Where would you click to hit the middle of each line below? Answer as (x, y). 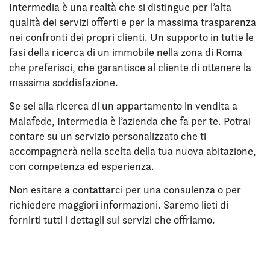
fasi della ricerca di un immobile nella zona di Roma (126, 52)
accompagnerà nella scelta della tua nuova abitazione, (133, 151)
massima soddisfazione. (64, 82)
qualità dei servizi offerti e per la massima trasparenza (133, 22)
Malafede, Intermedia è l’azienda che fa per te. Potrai (130, 121)
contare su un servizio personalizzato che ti (108, 136)
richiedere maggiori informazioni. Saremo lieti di (119, 205)
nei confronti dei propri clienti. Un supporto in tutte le (131, 37)
